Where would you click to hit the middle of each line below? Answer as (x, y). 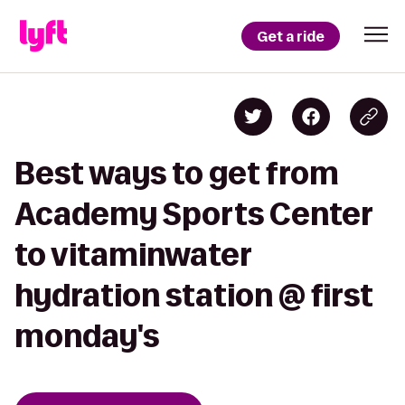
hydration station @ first (194, 295)
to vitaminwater (133, 254)
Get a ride (291, 36)
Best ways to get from (177, 173)
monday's (87, 336)
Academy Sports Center (193, 214)
